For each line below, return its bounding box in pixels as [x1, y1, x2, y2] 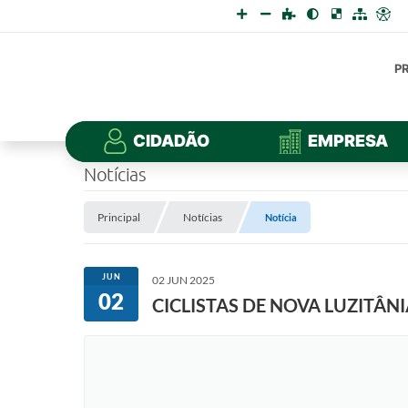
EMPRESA [308, 131, 388, 150]
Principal [97, 210, 140, 224]
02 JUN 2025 [152, 273, 215, 287]
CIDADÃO [133, 131, 209, 150]
